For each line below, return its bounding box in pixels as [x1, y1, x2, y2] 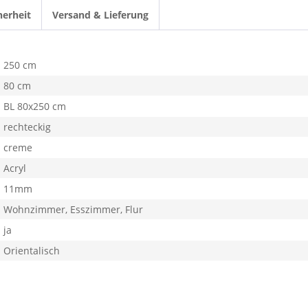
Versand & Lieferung [52, 8, 148, 21]
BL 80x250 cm [3, 100, 66, 113]
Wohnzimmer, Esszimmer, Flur [3, 203, 143, 216]
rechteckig [3, 120, 51, 133]
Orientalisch [3, 244, 60, 257]
